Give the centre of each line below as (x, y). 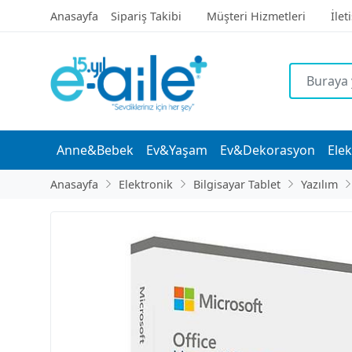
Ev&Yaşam (177, 150)
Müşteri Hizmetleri (256, 16)
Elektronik (146, 184)
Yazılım (319, 184)
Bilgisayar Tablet (237, 184)
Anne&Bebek (95, 150)
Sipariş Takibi (146, 16)
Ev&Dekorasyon (268, 150)
